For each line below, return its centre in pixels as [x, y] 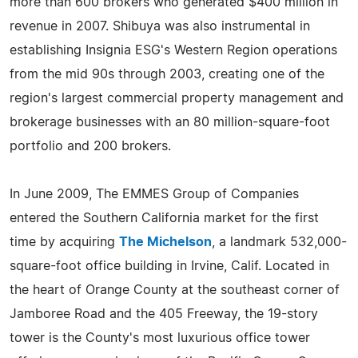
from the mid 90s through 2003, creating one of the [167, 74]
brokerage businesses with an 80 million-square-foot [170, 122]
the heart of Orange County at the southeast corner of [175, 290]
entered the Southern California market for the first [164, 218]
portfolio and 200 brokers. [90, 146]
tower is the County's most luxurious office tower [160, 338]
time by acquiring [64, 242]
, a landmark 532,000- [279, 242]
